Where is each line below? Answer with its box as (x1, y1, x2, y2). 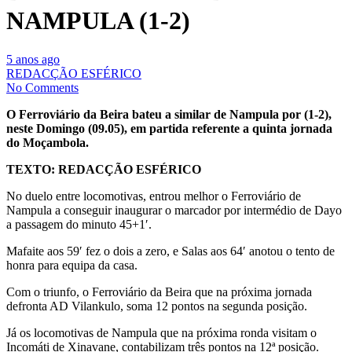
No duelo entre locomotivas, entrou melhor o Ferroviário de (6, 189, 301, 203)
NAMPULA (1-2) (6, 6, 190, 35)
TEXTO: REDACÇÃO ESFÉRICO (6, 162, 201, 176)
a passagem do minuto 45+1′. (6, 217, 152, 231)
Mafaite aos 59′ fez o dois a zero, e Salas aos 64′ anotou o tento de (6, 244, 335, 258)
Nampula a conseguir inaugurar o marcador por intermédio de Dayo (6, 203, 342, 217)
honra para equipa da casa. (6, 258, 137, 272)
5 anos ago (6, 52, 60, 66)
